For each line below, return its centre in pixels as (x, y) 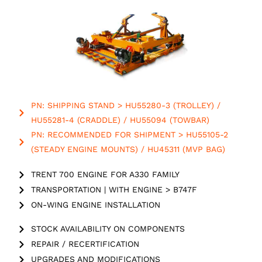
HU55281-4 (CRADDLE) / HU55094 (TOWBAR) (120, 120)
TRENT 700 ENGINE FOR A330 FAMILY (105, 175)
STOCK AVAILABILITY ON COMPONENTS (108, 229)
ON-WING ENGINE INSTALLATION (95, 205)
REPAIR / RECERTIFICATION (85, 244)
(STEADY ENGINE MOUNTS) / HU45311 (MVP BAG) (128, 149)
